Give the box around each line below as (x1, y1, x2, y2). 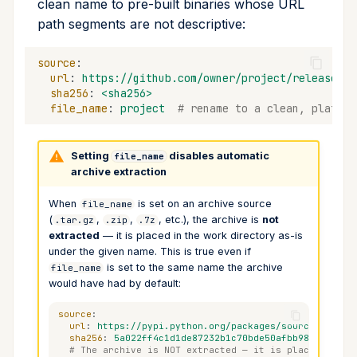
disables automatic (166, 149, 269, 162)
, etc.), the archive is (158, 214, 262, 226)
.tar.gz (54, 214, 94, 226)
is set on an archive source (134, 198, 272, 210)
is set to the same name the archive (103, 261, 283, 274)
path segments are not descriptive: (37, 16, 245, 32)
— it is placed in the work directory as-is (99, 229, 303, 242)
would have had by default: (48, 277, 181, 290)
